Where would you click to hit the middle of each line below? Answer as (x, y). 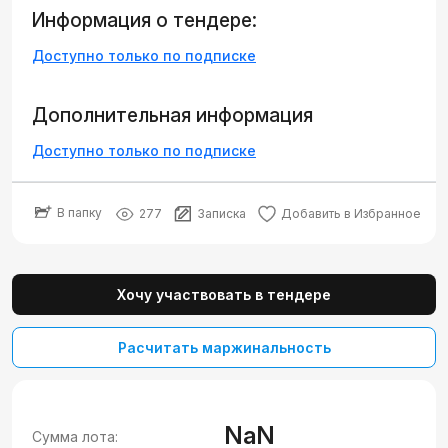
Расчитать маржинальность (224, 347)
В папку (79, 212)
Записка (221, 213)
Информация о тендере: (144, 20)
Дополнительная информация (172, 115)
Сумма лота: (75, 436)
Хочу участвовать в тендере (224, 294)
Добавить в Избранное (351, 213)
